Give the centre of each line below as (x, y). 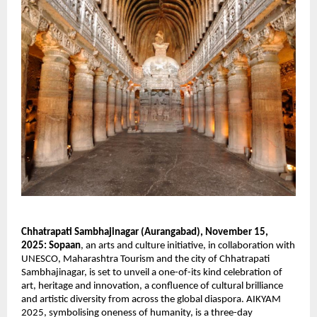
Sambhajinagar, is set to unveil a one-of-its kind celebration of (152, 273)
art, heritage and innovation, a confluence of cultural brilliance (152, 287)
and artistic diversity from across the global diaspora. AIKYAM (151, 300)
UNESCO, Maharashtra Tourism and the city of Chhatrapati (145, 260)
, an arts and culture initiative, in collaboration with (188, 246)
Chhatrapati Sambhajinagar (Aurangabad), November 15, (145, 233)
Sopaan (65, 246)
